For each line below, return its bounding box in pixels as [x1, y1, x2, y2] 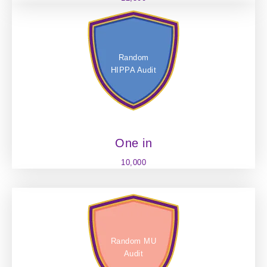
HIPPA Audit [110, 65, 157, 74]
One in [115, 136, 152, 150]
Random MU [110, 236, 157, 246]
